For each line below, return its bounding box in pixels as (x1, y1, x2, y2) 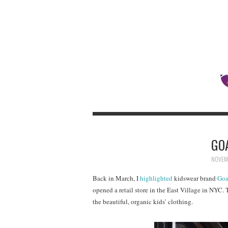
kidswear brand (173, 174, 217, 183)
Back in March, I (93, 174, 140, 183)
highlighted (140, 174, 173, 183)
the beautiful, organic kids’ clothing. (93, 197, 193, 207)
